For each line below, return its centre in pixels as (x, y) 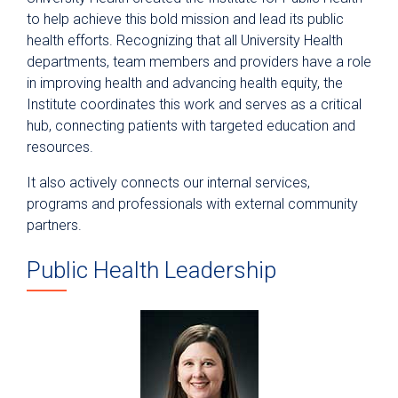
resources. (60, 147)
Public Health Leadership (151, 270)
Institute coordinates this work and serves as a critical (194, 104)
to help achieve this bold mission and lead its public (185, 19)
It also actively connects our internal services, (168, 183)
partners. (54, 225)
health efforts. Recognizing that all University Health (185, 40)
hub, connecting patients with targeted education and (191, 126)
